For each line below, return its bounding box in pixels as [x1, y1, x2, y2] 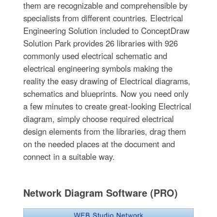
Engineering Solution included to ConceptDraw [23, 24, 189, 36]
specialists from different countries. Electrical [23, 12, 183, 24]
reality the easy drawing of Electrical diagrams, [23, 75, 190, 87]
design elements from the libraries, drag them [23, 125, 186, 137]
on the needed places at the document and [23, 138, 175, 150]
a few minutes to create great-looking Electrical [23, 100, 191, 112]
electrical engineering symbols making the [23, 62, 172, 74]
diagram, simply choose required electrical [23, 112, 174, 124]
